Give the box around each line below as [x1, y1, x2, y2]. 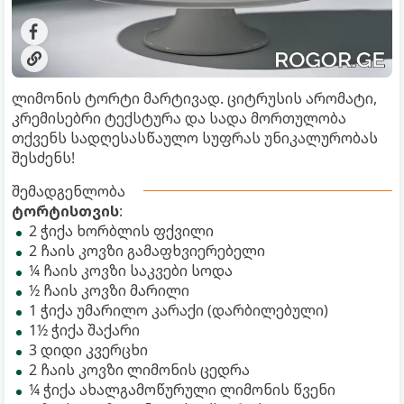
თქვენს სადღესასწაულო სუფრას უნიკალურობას [12, 127, 378, 148]
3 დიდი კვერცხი [29, 339, 148, 360]
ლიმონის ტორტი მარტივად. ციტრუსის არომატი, [12, 87, 377, 108]
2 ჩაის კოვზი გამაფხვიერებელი [29, 240, 265, 261]
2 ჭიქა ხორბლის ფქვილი [29, 220, 214, 241]
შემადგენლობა [12, 180, 125, 201]
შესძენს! [12, 147, 75, 168]
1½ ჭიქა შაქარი [29, 319, 140, 340]
